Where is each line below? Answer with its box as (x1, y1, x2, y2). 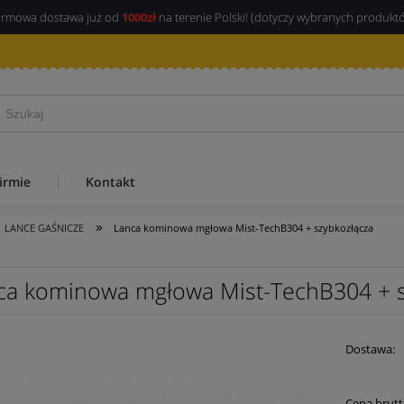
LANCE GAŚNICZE (5, 220, 85, 234)
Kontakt (86, 172, 135, 190)
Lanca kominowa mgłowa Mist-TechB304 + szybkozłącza (114, 220, 374, 234)
